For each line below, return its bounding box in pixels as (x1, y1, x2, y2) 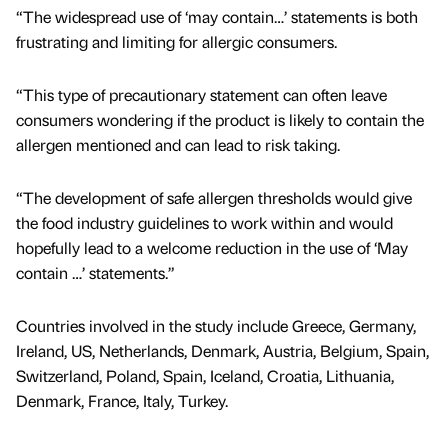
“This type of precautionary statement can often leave (16, 84, 387, 106)
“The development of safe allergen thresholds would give (16, 187, 412, 209)
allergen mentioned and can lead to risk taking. (16, 134, 340, 156)
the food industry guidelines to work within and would (16, 212, 393, 234)
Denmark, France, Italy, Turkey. (16, 390, 228, 412)
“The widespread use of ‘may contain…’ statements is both (16, 5, 418, 27)
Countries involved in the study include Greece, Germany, (16, 315, 416, 337)
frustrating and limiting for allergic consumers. (16, 30, 337, 52)
